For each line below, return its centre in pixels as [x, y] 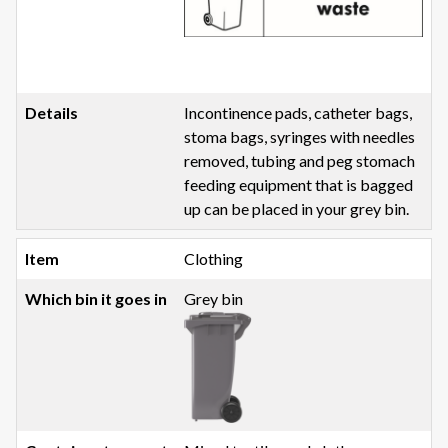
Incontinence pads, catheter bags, [298, 113]
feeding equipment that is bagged [299, 185]
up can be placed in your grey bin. [297, 209]
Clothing [214, 259]
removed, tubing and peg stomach [300, 161]
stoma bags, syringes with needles [300, 137]
